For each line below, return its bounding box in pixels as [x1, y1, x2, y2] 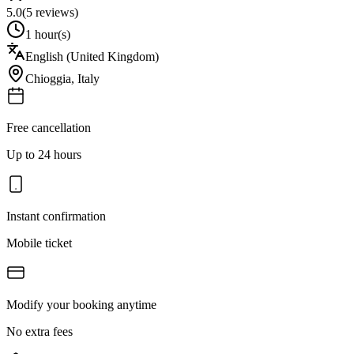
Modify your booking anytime [6, 297, 156, 311]
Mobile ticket [6, 235, 72, 250]
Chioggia [25, 71, 71, 85]
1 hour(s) [25, 27, 70, 41]
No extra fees [6, 324, 73, 338]
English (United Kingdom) [25, 49, 159, 63]
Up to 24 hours [6, 147, 81, 161]
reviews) [32, 5, 78, 19]
